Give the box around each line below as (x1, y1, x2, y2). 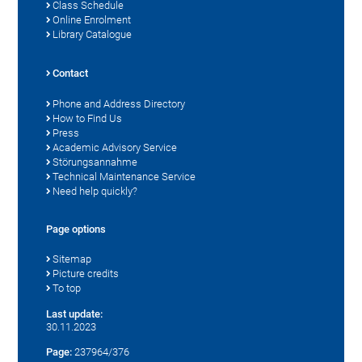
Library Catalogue (53, 27, 133, 40)
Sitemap (53, 252, 92, 265)
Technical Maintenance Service (53, 170, 196, 183)
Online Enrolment (53, 13, 132, 26)
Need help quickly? (53, 184, 138, 197)
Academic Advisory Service (53, 141, 178, 154)
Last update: (46, 307, 103, 320)
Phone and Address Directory (53, 97, 186, 110)
